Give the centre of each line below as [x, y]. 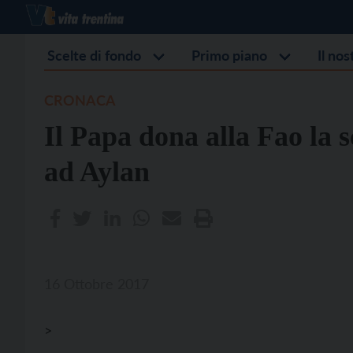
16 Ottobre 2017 [97, 284]
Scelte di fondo [94, 55]
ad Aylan [97, 172]
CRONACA [80, 100]
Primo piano [229, 55]
